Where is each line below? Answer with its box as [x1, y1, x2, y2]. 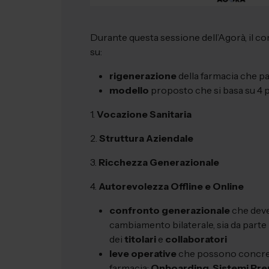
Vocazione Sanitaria [97, 107, 192, 120]
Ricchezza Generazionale [98, 156, 219, 168]
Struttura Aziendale [99, 131, 193, 144]
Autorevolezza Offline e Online [98, 180, 244, 192]
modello [109, 83, 149, 96]
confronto [109, 204, 160, 216]
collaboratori [165, 232, 227, 245]
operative [131, 247, 177, 259]
